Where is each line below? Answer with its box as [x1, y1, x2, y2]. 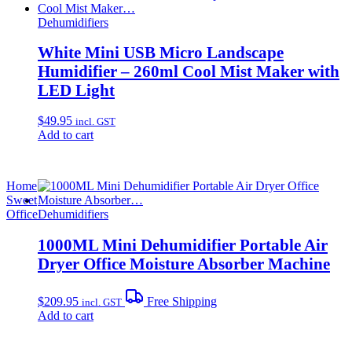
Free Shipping [144, 294, 217, 308]
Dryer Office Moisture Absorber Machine [38, 254, 330, 273]
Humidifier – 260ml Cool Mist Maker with [38, 62, 339, 81]
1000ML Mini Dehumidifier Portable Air [38, 235, 328, 254]
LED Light [38, 81, 115, 100]
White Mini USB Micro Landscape [38, 43, 284, 62]
